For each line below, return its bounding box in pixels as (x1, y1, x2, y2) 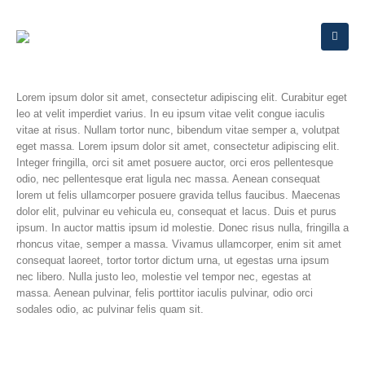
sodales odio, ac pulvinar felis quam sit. (16, 303, 204, 315)
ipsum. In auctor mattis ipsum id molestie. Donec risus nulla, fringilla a (16, 222, 349, 234)
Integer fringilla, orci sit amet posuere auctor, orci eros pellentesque (16, 156, 333, 169)
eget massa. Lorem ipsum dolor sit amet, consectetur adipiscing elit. (16, 140, 340, 152)
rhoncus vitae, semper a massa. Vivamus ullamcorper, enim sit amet (16, 238, 341, 250)
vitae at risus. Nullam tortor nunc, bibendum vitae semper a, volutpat (16, 124, 340, 136)
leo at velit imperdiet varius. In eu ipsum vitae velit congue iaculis (16, 108, 325, 120)
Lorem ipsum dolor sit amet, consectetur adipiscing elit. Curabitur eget (16, 91, 347, 103)
